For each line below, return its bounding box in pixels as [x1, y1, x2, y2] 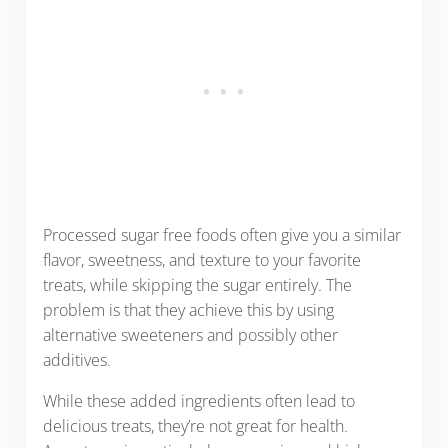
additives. [42, 348, 111, 371]
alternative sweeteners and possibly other [42, 323, 338, 346]
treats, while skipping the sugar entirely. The [42, 273, 352, 296]
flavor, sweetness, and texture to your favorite [42, 248, 361, 271]
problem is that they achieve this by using [42, 298, 334, 321]
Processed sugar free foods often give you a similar [42, 223, 401, 246]
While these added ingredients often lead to [42, 389, 355, 412]
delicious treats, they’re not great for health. [42, 414, 348, 437]
